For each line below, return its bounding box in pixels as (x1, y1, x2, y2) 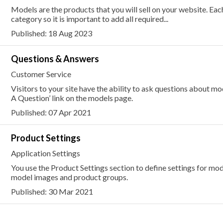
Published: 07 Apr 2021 (10, 108, 91, 117)
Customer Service (10, 69, 71, 79)
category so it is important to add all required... (10, 14, 168, 23)
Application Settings (10, 148, 80, 158)
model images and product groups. (10, 172, 128, 182)
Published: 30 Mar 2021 (10, 187, 93, 196)
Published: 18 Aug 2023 (10, 28, 92, 38)
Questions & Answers (10, 53, 99, 64)
